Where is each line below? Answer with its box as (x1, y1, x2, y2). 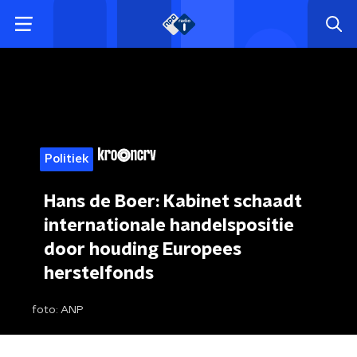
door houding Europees (44, 241, 241, 258)
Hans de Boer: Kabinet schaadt (44, 193, 302, 210)
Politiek (45, 153, 88, 165)
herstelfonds (44, 265, 154, 282)
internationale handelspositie (44, 217, 294, 234)
